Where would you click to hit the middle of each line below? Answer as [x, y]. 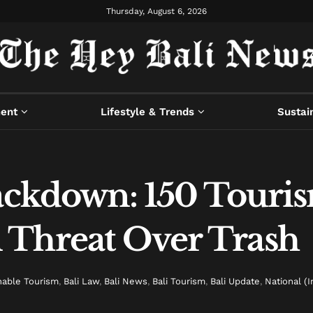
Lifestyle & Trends [147, 112]
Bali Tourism [179, 282]
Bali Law [81, 282]
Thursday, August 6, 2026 [156, 11]
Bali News [126, 282]
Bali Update [235, 282]
